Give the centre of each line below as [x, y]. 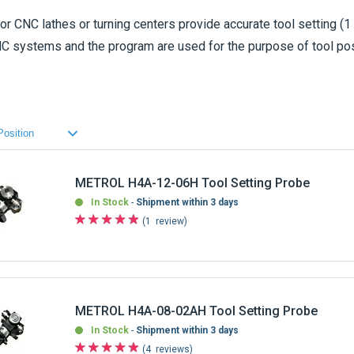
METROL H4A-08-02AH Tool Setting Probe [197, 311]
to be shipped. [177, 90]
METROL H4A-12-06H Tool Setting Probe [193, 183]
